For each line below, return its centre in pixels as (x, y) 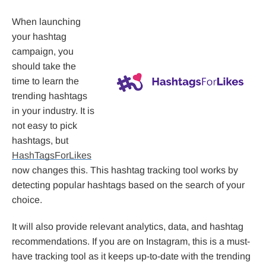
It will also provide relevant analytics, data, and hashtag (128, 227)
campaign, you (43, 52)
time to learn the (45, 81)
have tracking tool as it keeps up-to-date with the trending (131, 256)
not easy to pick (45, 126)
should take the (44, 66)
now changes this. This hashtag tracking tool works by (125, 170)
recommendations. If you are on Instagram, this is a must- (131, 242)
